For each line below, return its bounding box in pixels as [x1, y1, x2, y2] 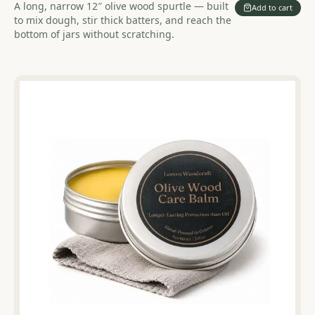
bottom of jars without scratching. [14, 27, 174, 41]
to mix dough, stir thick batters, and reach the [14, 13, 231, 27]
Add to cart [252, 2, 292, 13]
